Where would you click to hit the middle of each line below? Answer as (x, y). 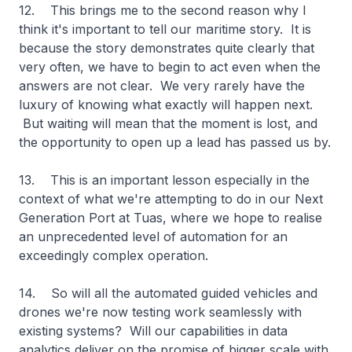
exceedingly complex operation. (117, 255)
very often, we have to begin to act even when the (170, 67)
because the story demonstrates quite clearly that (167, 48)
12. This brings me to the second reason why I (163, 10)
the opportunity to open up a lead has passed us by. (175, 142)
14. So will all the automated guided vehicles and (168, 293)
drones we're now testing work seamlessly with (160, 312)
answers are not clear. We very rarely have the (162, 86)
